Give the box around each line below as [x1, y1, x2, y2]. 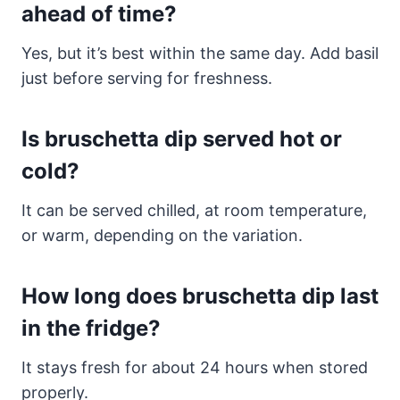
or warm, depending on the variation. [21, 225, 303, 245]
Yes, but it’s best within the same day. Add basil [21, 43, 379, 62]
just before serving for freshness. [21, 68, 272, 87]
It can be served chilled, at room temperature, [21, 200, 367, 220]
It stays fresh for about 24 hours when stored [21, 357, 368, 377]
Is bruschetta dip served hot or [21, 125, 342, 152]
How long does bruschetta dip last [21, 282, 379, 309]
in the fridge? [21, 314, 161, 341]
